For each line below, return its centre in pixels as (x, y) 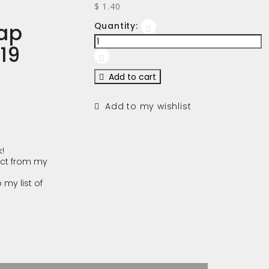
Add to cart (130, 77)
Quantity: (116, 26)
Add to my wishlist (145, 106)
